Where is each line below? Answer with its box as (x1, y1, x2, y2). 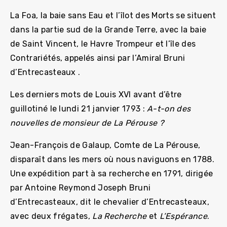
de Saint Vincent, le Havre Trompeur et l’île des (10, 39, 196, 49)
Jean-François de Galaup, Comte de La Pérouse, (10, 140, 201, 150)
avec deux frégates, (10, 211, 93, 221)
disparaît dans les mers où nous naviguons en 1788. (10, 155, 215, 164)
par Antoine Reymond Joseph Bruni (10, 183, 151, 193)
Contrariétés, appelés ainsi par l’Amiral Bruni (10, 53, 185, 63)
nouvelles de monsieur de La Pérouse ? (10, 118, 164, 128)
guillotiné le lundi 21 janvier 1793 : (10, 104, 147, 113)
